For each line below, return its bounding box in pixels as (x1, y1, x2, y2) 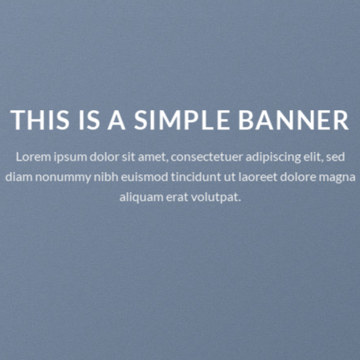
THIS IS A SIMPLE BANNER (10, 104, 350, 136)
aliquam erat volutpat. (119, 188, 241, 204)
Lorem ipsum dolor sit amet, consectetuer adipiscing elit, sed (15, 148, 346, 164)
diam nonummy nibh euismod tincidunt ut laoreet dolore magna (5, 168, 356, 184)
